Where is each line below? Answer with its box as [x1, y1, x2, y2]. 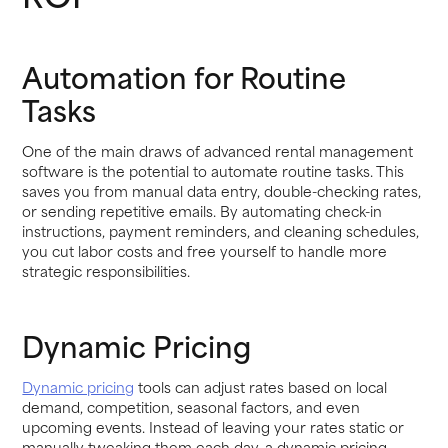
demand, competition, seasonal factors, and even [22, 395, 361, 419]
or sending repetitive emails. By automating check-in [22, 199, 383, 223]
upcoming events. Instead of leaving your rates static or [22, 415, 405, 439]
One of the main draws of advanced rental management [22, 139, 414, 163]
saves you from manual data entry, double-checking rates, [22, 179, 422, 203]
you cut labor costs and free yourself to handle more [22, 239, 388, 263]
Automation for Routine [22, 53, 347, 99]
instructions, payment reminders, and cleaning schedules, [22, 219, 420, 243]
